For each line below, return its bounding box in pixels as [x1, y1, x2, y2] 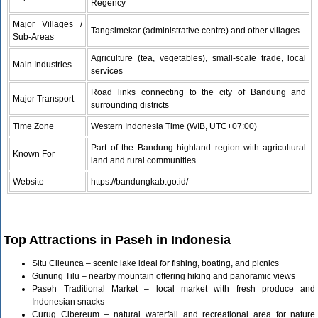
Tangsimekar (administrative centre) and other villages [91, 25, 300, 35]
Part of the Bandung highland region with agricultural [91, 142, 307, 153]
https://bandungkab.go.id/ [91, 176, 189, 187]
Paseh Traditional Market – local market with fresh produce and [32, 283, 316, 294]
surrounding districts [91, 99, 170, 110]
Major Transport [13, 93, 75, 104]
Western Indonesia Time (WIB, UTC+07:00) [91, 121, 258, 131]
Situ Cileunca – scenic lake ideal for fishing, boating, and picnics [32, 258, 280, 268]
